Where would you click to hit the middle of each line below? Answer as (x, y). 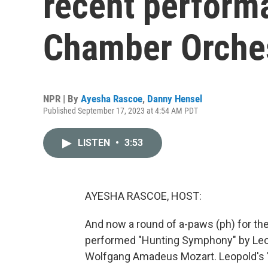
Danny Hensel (175, 99)
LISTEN (95, 143)
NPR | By (62, 99)
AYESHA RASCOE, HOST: (143, 196)
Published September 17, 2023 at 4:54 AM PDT (121, 111)
